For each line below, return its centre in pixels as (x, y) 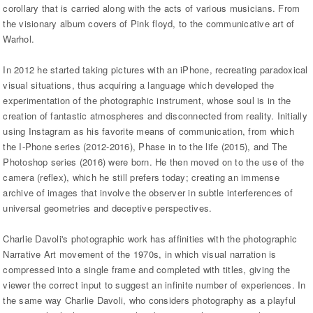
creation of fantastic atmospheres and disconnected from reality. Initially (155, 116)
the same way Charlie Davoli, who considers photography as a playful (150, 300)
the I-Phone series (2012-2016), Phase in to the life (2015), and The (145, 147)
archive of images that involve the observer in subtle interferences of (148, 193)
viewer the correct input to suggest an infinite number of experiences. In (154, 285)
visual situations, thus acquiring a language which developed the (139, 85)
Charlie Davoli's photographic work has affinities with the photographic (150, 239)
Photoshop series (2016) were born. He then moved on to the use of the (154, 162)
